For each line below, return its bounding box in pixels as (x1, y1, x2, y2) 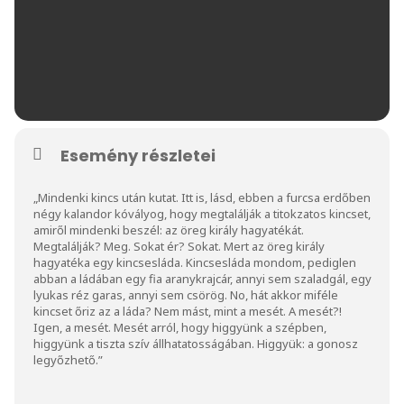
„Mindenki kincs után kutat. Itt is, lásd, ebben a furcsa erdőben (33, 188, 371, 206)
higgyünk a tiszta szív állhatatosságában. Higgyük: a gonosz (33, 335, 358, 352)
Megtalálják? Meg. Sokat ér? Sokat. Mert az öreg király (33, 237, 325, 254)
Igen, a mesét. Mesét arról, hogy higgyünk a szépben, (33, 318, 326, 335)
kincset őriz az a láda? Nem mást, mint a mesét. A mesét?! (33, 302, 342, 319)
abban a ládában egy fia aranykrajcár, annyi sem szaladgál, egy (33, 270, 372, 287)
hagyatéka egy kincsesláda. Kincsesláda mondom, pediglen (33, 253, 356, 271)
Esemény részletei (60, 143, 216, 167)
